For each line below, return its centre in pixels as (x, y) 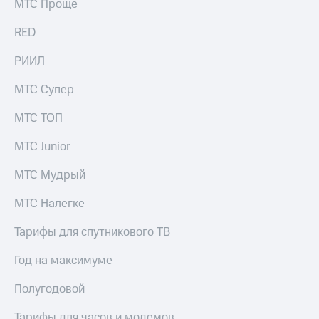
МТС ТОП (38, 118)
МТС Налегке (49, 203)
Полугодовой (49, 289)
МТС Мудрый (50, 175)
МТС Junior (42, 146)
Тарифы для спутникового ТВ (92, 232)
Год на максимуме (63, 260)
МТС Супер (44, 89)
